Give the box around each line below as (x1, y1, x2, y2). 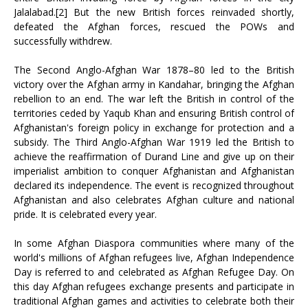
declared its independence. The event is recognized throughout (14, 179, 294, 192)
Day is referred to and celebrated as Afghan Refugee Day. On (14, 265, 294, 278)
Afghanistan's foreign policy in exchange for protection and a (14, 121, 294, 134)
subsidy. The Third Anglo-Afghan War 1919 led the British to (14, 135, 294, 148)
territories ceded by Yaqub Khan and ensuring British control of (14, 107, 294, 120)
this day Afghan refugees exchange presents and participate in (14, 280, 294, 293)
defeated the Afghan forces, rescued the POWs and (14, 20, 294, 33)
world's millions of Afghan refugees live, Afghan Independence (14, 251, 294, 264)
